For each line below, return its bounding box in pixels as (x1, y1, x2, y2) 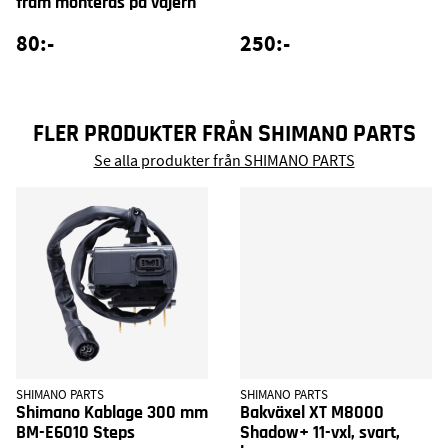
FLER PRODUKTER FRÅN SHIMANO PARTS (32, 121, 416, 146)
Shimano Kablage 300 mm (16, 404, 208, 423)
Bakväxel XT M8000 (240, 404, 384, 423)
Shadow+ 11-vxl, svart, (240, 424, 400, 443)
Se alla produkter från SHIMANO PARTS (93, 151, 355, 172)
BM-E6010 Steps (16, 424, 135, 443)
